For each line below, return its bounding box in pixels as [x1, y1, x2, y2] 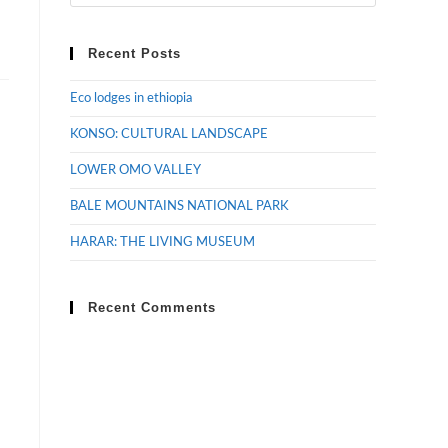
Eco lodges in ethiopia [70, 92, 192, 105]
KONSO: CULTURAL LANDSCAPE [70, 128, 268, 141]
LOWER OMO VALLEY [70, 164, 201, 177]
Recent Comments [88, 300, 216, 315]
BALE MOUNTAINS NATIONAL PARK [70, 200, 289, 213]
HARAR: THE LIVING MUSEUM [70, 236, 255, 249]
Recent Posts [88, 46, 181, 61]
